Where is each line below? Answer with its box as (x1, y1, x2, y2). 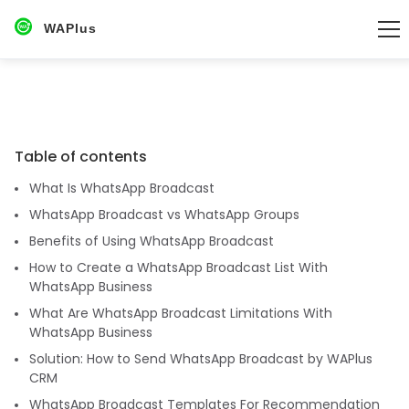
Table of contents (15, 146, 147, 167)
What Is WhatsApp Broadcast (29, 179, 215, 197)
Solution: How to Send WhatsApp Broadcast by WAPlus (29, 350, 372, 368)
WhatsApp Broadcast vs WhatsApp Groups (29, 205, 299, 224)
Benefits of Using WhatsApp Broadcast (29, 232, 274, 250)
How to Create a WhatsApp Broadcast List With (29, 258, 328, 277)
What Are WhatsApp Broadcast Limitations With (29, 304, 332, 322)
